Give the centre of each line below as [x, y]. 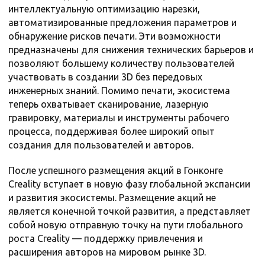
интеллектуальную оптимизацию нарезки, [104, 9]
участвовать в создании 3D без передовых [105, 77]
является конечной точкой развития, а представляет [130, 211]
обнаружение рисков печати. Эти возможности [114, 36]
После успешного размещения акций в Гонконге [116, 171]
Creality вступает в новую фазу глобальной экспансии [129, 184]
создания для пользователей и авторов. [101, 145]
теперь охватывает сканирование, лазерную [109, 104]
